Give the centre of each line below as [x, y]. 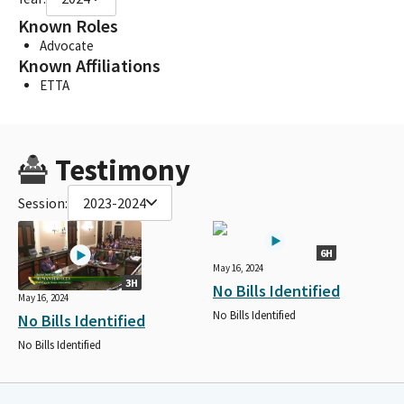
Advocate [67, 45]
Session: [43, 202]
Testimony [122, 170]
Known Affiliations [89, 65]
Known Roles [68, 26]
